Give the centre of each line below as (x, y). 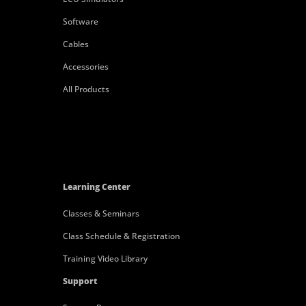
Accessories (85, 67)
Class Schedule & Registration (121, 236)
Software (80, 22)
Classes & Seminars (101, 214)
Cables (75, 44)
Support (80, 281)
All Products (86, 89)
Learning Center (96, 187)
